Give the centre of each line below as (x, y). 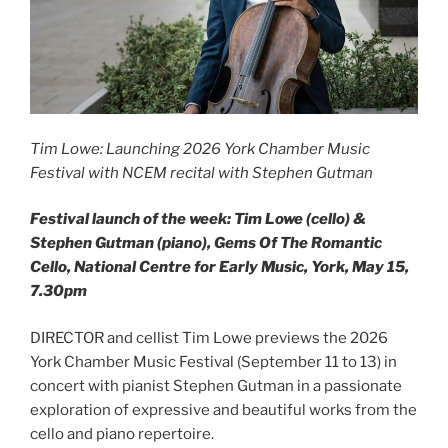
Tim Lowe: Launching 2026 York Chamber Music (200, 148)
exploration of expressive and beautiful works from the (223, 409)
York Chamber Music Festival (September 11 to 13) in (213, 361)
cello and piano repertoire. (122, 433)
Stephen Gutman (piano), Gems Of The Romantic (206, 243)
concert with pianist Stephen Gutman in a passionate (216, 385)
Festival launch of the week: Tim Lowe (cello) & (198, 219)
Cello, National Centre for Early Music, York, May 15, (219, 267)
